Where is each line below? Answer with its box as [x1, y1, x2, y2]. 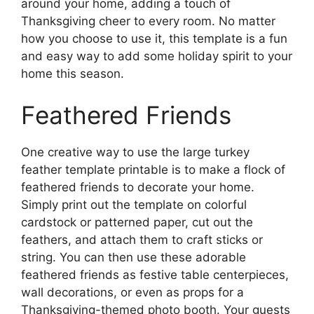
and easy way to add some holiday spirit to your [21, 48, 292, 63]
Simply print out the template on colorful [21, 198, 247, 212]
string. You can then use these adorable [21, 250, 246, 264]
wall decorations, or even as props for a [21, 285, 244, 299]
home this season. [21, 66, 124, 81]
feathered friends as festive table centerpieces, [21, 268, 289, 282]
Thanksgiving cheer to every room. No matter [21, 13, 275, 28]
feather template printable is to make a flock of [21, 163, 285, 177]
